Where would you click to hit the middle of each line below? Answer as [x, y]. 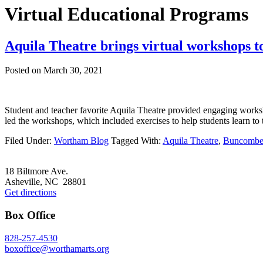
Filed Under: [29, 141]
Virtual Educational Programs [127, 14]
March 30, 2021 [73, 70]
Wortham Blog [81, 141]
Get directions [31, 193]
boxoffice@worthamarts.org [57, 248]
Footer [24, 163]
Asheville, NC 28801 [45, 182]
